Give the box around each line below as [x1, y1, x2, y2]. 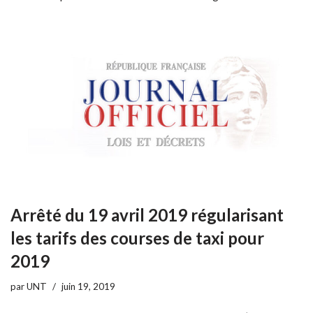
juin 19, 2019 [61, 280, 115, 292]
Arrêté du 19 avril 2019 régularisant [10, 204, 284, 225]
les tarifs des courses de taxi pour [10, 227, 264, 248]
